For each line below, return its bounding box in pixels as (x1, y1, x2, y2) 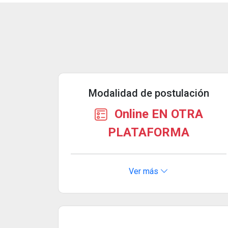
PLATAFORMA (108, 125, 189, 139)
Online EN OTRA (111, 106, 203, 121)
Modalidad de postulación (88, 87, 209, 99)
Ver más (129, 166, 160, 176)
